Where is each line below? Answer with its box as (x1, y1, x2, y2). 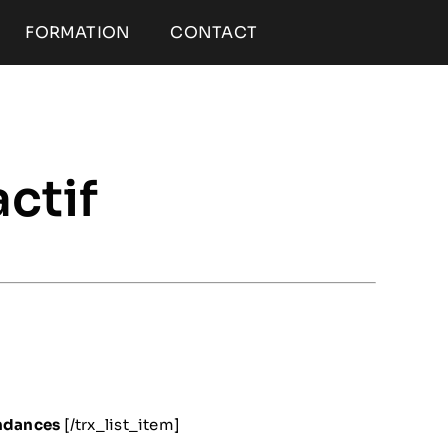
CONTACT (170, 21, 258, 43)
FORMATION (25, 21, 131, 43)
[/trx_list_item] (63, 415, 181, 435)
